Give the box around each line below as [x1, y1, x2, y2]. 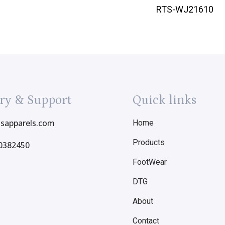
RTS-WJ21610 [156, 4, 213, 15]
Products [133, 138, 165, 148]
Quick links [133, 93, 196, 108]
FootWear [133, 157, 167, 167]
